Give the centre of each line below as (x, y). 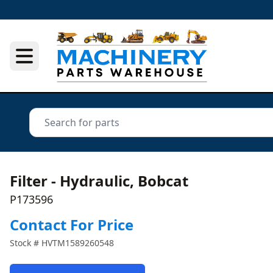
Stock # (26, 243)
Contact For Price (72, 225)
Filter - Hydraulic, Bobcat (99, 181)
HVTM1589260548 (78, 243)
